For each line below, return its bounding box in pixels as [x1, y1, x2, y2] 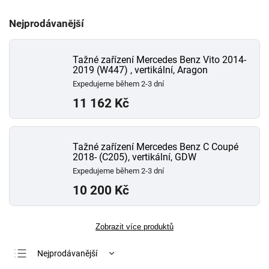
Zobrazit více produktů [95, 222, 174, 231]
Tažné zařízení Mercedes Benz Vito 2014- [73, 54, 246, 65]
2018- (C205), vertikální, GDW [73, 151, 196, 163]
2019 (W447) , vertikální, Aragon [73, 64, 208, 76]
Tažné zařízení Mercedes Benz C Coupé [73, 141, 238, 153]
